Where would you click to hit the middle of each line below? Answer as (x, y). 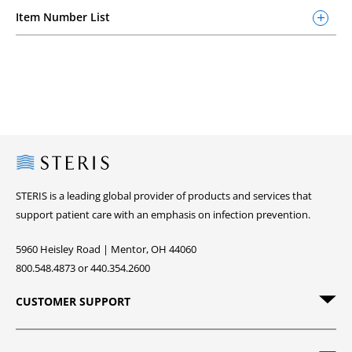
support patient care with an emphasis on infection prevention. (163, 214)
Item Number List (63, 17)
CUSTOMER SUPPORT (73, 301)
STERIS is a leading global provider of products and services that (164, 196)
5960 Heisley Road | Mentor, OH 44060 (106, 249)
